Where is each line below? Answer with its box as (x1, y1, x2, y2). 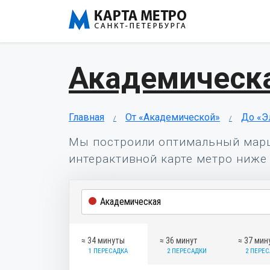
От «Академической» (125, 111, 220, 123)
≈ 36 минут (160, 236, 198, 245)
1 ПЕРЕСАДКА (89, 247, 128, 255)
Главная (69, 111, 104, 123)
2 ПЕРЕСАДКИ (167, 247, 207, 255)
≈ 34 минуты (81, 236, 125, 245)
